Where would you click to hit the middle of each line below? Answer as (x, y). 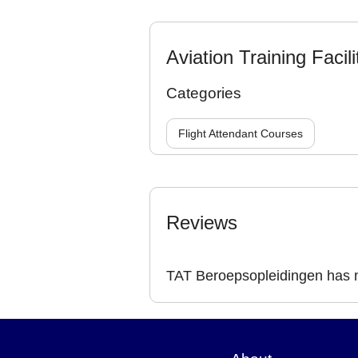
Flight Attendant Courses (241, 133)
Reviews (202, 223)
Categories (204, 93)
